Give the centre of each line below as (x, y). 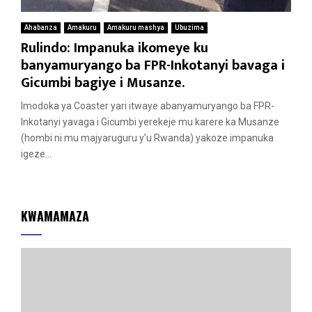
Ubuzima (189, 27)
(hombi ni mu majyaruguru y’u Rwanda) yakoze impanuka (147, 138)
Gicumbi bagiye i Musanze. (103, 83)
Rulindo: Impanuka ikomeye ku (115, 48)
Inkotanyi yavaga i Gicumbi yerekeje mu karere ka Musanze (150, 122)
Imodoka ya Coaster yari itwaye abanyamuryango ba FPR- (148, 106)
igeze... (36, 154)
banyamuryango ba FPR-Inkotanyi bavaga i (153, 65)
